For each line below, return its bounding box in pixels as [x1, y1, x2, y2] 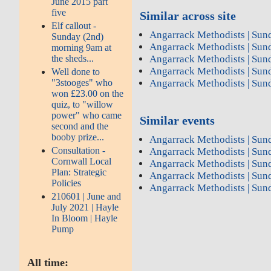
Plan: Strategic [51, 166, 107, 177]
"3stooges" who [51, 77, 113, 88]
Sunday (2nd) [51, 31, 104, 42]
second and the [51, 120, 109, 131]
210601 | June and [51, 191, 122, 201]
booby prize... [51, 131, 105, 142]
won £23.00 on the [51, 88, 124, 99]
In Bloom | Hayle [51, 212, 118, 223]
